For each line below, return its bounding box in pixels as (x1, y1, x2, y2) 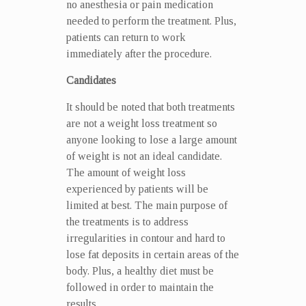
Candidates (66, 74, 116, 86)
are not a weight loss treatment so (66, 117, 217, 129)
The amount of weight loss (66, 166, 186, 178)
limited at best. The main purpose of (66, 199, 227, 211)
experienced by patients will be (66, 182, 208, 195)
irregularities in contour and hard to (66, 232, 225, 244)
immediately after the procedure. (66, 47, 212, 59)
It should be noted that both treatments (66, 100, 235, 113)
